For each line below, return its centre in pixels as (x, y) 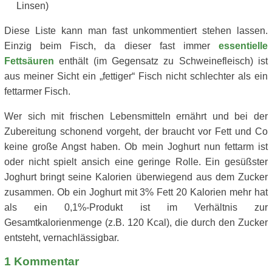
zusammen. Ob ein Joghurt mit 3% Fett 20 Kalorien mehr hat (136, 192)
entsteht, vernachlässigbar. (62, 238)
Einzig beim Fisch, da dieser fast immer (111, 46)
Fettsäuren (29, 61)
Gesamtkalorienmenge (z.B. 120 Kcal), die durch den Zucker (136, 223)
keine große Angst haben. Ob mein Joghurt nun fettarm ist (136, 147)
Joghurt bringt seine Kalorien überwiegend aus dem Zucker (136, 177)
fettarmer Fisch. (37, 91)
